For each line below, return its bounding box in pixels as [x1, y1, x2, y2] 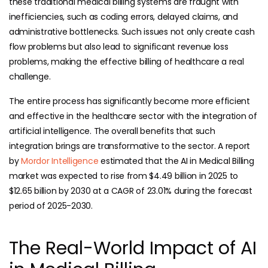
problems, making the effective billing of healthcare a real [9, 56, 244, 68]
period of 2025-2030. [9, 200, 93, 212]
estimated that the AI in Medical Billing [98, 155, 254, 167]
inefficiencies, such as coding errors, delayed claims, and [9, 11, 238, 23]
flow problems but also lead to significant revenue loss [9, 41, 229, 53]
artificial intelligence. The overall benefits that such [9, 125, 215, 138]
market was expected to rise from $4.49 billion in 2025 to [9, 170, 239, 182]
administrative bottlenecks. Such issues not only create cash [9, 26, 255, 38]
